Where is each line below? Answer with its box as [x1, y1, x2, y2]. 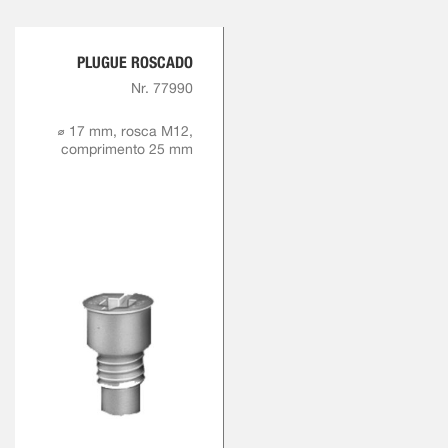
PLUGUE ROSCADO [77, 53, 193, 73]
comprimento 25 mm [61, 141, 193, 158]
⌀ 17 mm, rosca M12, [57, 123, 193, 140]
